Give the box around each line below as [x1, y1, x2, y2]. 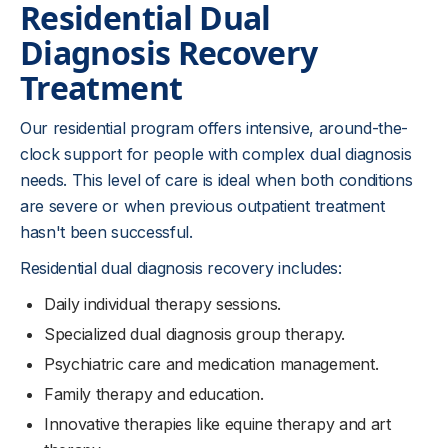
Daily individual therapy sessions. [44, 293, 282, 314]
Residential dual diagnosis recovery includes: [20, 257, 342, 278]
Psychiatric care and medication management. [44, 353, 379, 374]
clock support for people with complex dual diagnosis [20, 143, 412, 164]
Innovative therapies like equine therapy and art [44, 413, 391, 434]
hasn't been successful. [20, 221, 193, 242]
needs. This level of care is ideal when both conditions [20, 169, 413, 190]
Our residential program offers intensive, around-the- [20, 117, 409, 138]
